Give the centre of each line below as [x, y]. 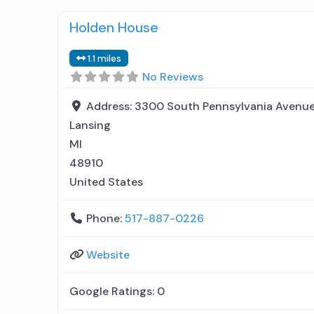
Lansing [90, 125]
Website [108, 254]
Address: [110, 106]
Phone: [105, 218]
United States [106, 182]
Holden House [114, 27]
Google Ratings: [113, 291]
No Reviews [173, 76]
